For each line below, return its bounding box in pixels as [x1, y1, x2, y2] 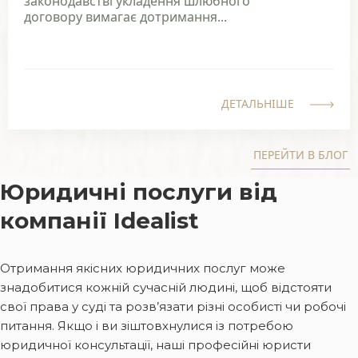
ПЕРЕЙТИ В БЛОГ [253, 146, 348, 162]
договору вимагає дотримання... [24, 7, 227, 26]
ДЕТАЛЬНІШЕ [221, 95, 294, 111]
